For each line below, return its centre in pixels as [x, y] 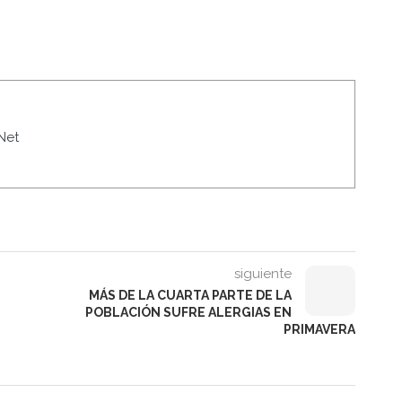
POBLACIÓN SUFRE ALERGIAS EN [189, 312]
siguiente [263, 273]
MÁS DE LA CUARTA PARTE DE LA [191, 295]
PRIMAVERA [320, 329]
